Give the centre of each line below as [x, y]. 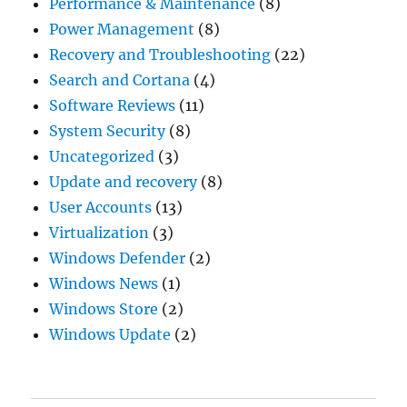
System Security [108, 130]
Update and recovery [124, 181]
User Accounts [101, 207]
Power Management [122, 29]
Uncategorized [102, 156]
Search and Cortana [120, 79]
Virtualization [99, 232]
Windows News [104, 283]
